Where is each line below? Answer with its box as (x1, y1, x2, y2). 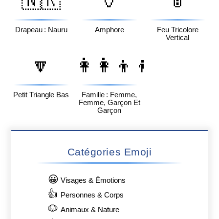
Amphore (94, 25, 124, 34)
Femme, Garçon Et (78, 98, 140, 107)
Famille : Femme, (82, 90, 137, 99)
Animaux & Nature (61, 206, 120, 214)
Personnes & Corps (61, 191, 124, 199)
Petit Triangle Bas (13, 90, 69, 99)
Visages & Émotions (61, 176, 126, 185)
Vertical (166, 33, 190, 42)
